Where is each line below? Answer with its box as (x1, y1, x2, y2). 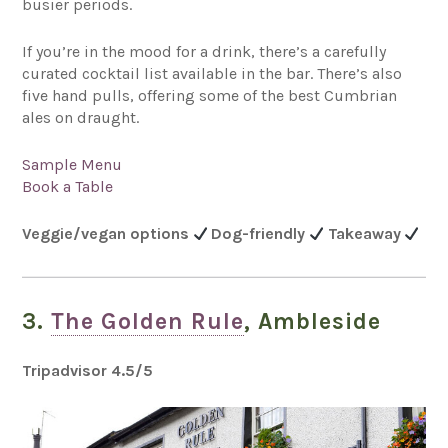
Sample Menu (22, 154, 123, 174)
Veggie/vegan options (22, 223, 194, 243)
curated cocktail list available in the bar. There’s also (22, 63, 403, 83)
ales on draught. (22, 107, 140, 127)
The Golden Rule (51, 307, 245, 335)
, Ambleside (244, 307, 382, 335)
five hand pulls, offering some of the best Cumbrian (22, 85, 398, 105)
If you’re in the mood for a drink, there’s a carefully (22, 41, 387, 61)
